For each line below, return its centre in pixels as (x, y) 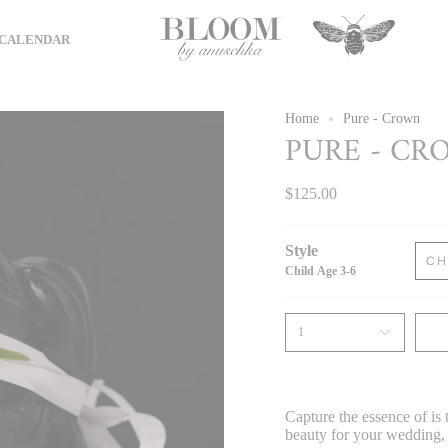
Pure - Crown (381, 118)
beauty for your (333, 434)
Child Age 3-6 (320, 271)
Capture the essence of (358, 416)
